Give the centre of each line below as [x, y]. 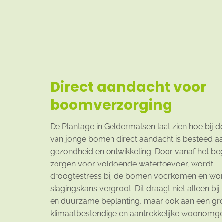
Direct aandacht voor [128, 86]
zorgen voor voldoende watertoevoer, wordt [131, 164]
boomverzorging [111, 104]
